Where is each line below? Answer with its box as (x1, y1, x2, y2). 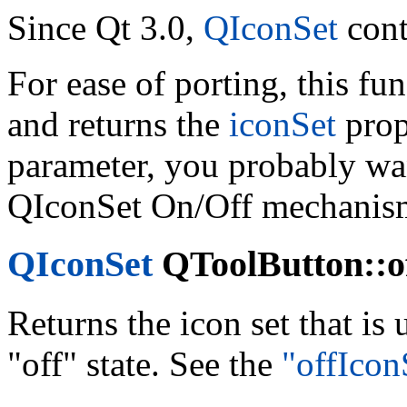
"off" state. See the (7, 344, 282, 384)
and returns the (7, 104, 229, 144)
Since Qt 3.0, (7, 7, 203, 47)
